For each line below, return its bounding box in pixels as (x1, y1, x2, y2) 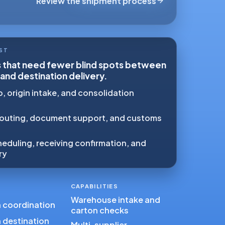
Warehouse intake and (70, 194, 160, 205)
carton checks (70, 204, 129, 215)
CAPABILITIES (70, 182, 118, 189)
